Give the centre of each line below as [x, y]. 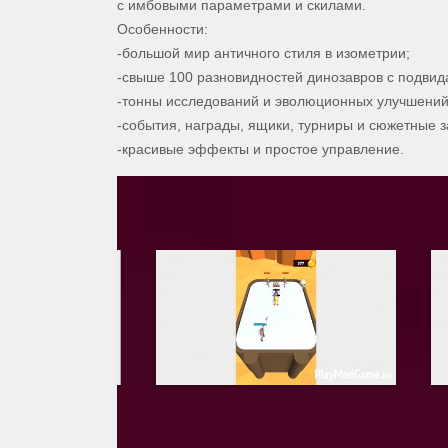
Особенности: [162, 29]
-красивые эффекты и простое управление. [260, 149]
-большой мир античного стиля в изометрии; [263, 53]
